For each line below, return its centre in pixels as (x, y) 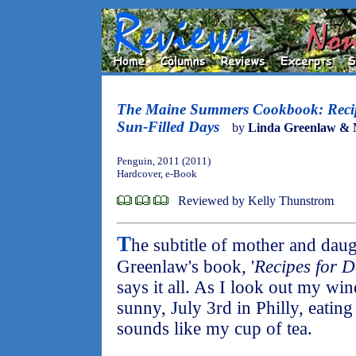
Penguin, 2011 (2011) (164, 161)
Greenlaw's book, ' (186, 267)
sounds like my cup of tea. (215, 329)
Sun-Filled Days (168, 127)
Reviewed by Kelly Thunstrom (256, 201)
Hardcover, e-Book (157, 174)
